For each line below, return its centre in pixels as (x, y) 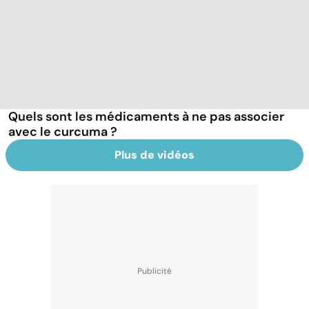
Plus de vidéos (154, 154)
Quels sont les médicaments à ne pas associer (146, 116)
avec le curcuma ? (63, 131)
